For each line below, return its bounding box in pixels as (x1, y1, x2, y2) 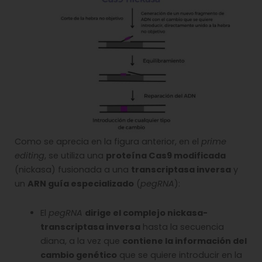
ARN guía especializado (27, 178, 134, 190)
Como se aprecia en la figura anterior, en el (15, 136, 201, 148)
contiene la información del (122, 235, 247, 247)
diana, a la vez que (40, 235, 122, 247)
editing (15, 150, 44, 162)
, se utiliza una (44, 150, 106, 162)
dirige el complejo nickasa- (84, 206, 208, 219)
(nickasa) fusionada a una (15, 164, 131, 176)
